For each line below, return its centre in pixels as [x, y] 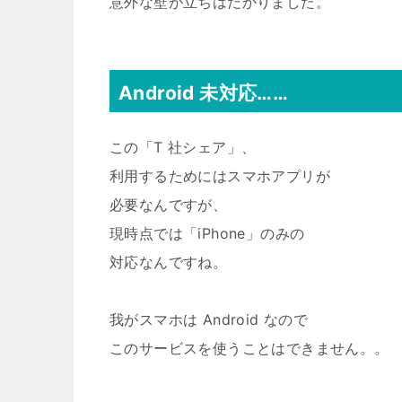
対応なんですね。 [169, 262]
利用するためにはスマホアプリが [220, 176]
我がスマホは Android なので [209, 319]
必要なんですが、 [169, 205]
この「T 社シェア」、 [183, 147]
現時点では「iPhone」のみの [207, 233]
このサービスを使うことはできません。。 [249, 348]
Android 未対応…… [204, 93]
